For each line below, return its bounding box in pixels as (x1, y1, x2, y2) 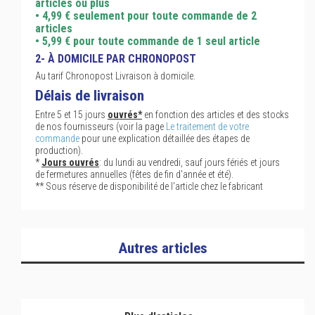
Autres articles (118, 240, 207, 257)
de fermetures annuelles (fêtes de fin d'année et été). (35, 169, 233, 180)
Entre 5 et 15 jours (35, 109, 108, 120)
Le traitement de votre (166, 121, 249, 132)
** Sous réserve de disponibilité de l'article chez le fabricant (35, 181, 263, 192)
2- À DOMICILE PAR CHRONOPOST (35, 52, 196, 65)
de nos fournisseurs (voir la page (35, 121, 166, 132)
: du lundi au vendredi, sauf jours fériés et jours (99, 157, 280, 168)
